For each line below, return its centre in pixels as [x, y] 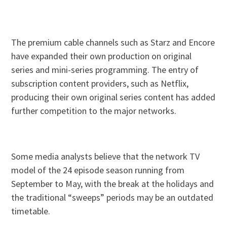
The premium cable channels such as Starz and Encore [113, 43]
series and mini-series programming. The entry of [105, 70]
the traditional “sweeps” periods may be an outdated [112, 198]
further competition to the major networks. [94, 111]
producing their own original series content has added [113, 97]
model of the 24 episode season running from [98, 170]
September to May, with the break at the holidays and [113, 184]
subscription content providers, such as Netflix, [100, 84]
